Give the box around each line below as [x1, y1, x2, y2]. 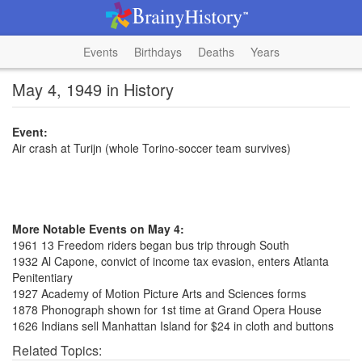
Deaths [197, 44, 234, 60]
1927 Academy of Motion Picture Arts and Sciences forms [12, 285, 306, 301]
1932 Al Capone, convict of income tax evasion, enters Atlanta [12, 253, 329, 269]
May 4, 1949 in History [12, 78, 174, 101]
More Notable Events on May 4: [12, 221, 184, 237]
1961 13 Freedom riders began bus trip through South [12, 237, 289, 253]
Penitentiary [12, 269, 73, 285]
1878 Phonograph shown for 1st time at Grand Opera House [12, 301, 322, 318]
